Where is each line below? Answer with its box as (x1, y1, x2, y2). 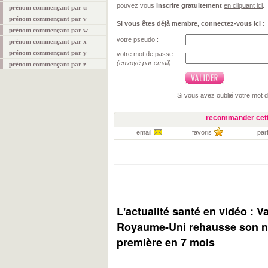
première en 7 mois (117, 234, 215, 250)
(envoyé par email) (117, 59, 171, 66)
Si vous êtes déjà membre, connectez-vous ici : (117, 20, 265, 27)
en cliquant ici (224, 2, 263, 9)
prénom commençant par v (9, 15, 87, 22)
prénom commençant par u (9, 4, 87, 11)
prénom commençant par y (9, 49, 87, 56)
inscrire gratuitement (156, 2, 222, 9)
